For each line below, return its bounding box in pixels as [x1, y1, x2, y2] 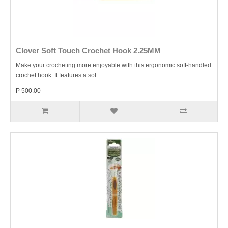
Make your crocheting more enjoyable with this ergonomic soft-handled [16, 62, 211, 69]
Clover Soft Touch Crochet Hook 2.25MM [16, 46, 161, 55]
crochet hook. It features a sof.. [16, 72, 99, 79]
